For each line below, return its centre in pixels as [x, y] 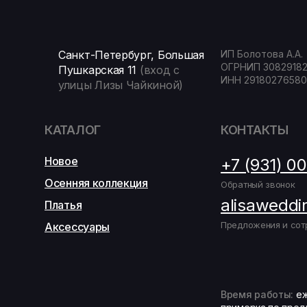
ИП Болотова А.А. [263, 54]
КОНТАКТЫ [255, 130]
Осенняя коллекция [96, 183]
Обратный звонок [258, 184]
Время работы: [257, 294]
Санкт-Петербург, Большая [131, 55]
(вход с [159, 70]
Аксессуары [77, 227]
